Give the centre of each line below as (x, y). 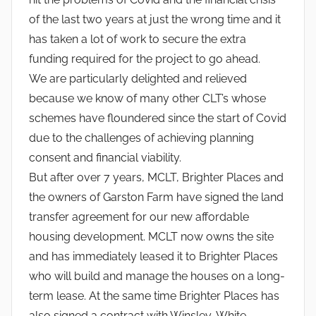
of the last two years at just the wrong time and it (155, 19)
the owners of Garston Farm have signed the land (156, 197)
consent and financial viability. (105, 157)
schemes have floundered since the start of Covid (158, 118)
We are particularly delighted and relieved (138, 78)
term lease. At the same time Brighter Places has (154, 296)
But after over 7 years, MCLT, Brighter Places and (156, 177)
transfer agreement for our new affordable (139, 217)
